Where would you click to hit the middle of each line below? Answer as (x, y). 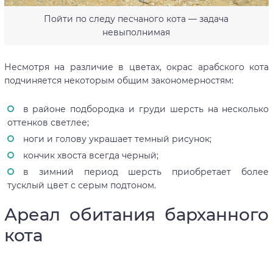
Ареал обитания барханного (136, 215)
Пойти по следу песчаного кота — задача (136, 19)
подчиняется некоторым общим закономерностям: (119, 81)
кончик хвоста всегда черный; (90, 156)
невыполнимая (136, 33)
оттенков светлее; (48, 123)
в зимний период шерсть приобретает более (146, 172)
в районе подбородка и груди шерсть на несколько (146, 109)
